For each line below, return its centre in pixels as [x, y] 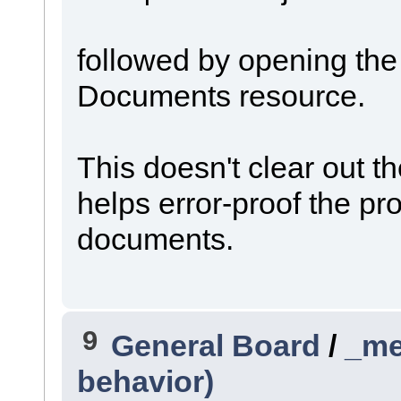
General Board [216, 345]
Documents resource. [221, 95]
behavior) [145, 381]
